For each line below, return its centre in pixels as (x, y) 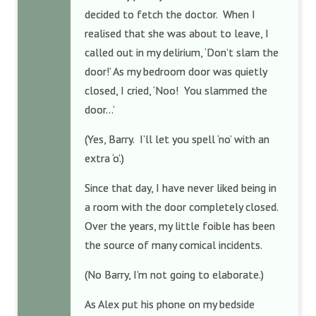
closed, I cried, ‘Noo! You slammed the (176, 90)
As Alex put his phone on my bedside (170, 304)
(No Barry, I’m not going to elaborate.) (176, 274)
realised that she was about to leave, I (177, 33)
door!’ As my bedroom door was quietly (176, 71)
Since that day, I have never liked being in (181, 188)
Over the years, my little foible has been (180, 226)
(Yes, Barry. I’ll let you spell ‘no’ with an (177, 139)
